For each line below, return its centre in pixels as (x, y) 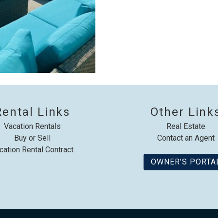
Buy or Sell (32, 138)
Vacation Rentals (32, 127)
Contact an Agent (186, 138)
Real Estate (186, 127)
